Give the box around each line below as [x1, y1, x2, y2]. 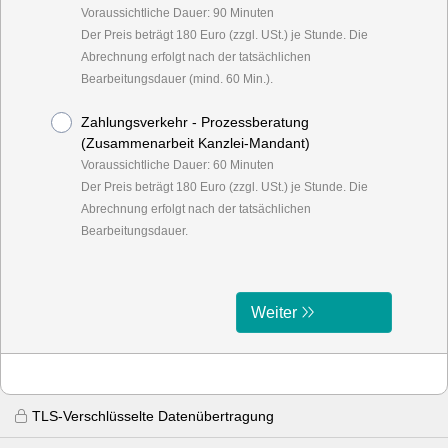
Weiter [251, 304, 298, 321]
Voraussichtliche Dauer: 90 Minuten [81, 6, 274, 20]
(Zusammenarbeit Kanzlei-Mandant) [81, 135, 310, 151]
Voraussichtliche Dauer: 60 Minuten [81, 158, 274, 172]
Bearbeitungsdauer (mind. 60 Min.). [81, 72, 273, 86]
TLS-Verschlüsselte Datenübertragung [32, 408, 274, 424]
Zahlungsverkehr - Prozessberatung [81, 114, 309, 130]
